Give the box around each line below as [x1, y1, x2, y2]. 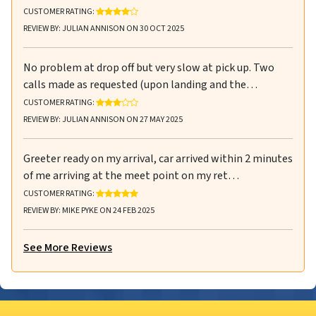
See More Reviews [23, 240, 112, 256]
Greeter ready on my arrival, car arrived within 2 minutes [23, 151, 293, 167]
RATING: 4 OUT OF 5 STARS [138, 1, 232, 14]
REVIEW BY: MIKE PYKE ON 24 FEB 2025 [23, 205, 154, 217]
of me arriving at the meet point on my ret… [23, 168, 239, 184]
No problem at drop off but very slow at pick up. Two [23, 60, 274, 76]
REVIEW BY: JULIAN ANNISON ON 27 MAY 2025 [23, 114, 183, 126]
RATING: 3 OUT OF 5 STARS [138, 92, 232, 105]
